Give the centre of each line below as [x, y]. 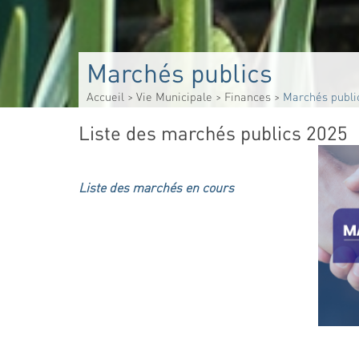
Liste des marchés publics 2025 [213, 133]
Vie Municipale [174, 97]
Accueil [105, 97]
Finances [247, 97]
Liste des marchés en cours [156, 187]
